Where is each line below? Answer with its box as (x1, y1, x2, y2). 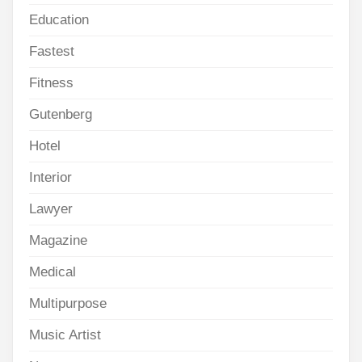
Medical (29, 264, 76, 280)
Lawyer (29, 201, 73, 217)
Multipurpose (29, 296, 107, 312)
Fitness (29, 75, 74, 91)
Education (29, 12, 89, 28)
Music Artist (29, 327, 101, 343)
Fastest (29, 44, 74, 60)
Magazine (29, 233, 87, 249)
